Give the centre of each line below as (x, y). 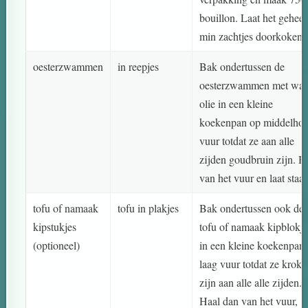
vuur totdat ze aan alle (247, 141)
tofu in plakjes (148, 208)
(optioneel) (57, 245)
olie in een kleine (236, 104)
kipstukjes (55, 227)
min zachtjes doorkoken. (253, 36)
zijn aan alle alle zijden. (251, 283)
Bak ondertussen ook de (252, 208)
